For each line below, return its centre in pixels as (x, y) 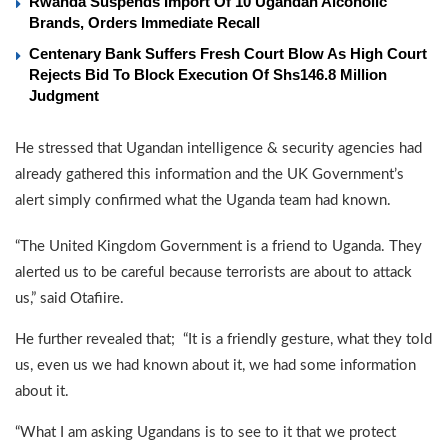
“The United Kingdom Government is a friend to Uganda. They (218, 247)
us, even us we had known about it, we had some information (215, 366)
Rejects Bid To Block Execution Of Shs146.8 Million (208, 75)
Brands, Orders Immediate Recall (144, 23)
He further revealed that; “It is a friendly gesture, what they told (223, 340)
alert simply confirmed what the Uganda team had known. (203, 201)
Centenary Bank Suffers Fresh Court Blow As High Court (228, 54)
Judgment (64, 96)
